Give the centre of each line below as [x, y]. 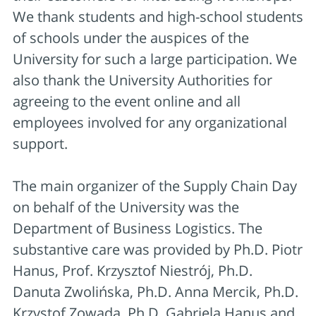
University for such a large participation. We [155, 59]
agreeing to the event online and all [127, 101]
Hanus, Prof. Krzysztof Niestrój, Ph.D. [133, 270]
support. [40, 143]
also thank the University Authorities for [142, 80]
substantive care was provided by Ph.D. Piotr [158, 249]
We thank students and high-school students [158, 16]
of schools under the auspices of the [131, 37]
